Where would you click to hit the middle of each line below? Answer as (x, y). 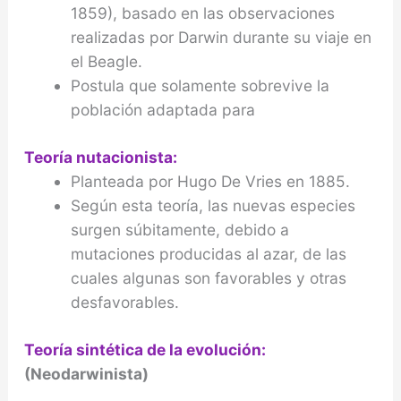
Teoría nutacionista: (100, 157)
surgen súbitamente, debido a (179, 229)
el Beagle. (106, 61)
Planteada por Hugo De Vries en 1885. (210, 181)
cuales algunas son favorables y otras (208, 277)
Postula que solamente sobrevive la (200, 85)
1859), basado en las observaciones (202, 13)
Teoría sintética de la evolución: (145, 349)
